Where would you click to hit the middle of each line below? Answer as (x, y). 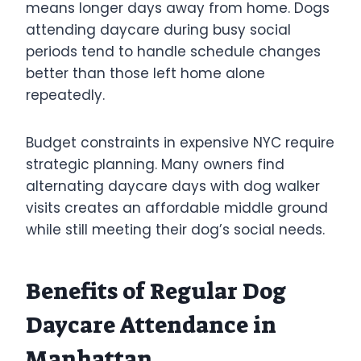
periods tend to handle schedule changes (173, 51)
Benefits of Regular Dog (156, 291)
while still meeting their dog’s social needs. (175, 229)
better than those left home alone (145, 73)
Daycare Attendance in (151, 325)
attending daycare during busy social (158, 29)
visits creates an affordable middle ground (177, 207)
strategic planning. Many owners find (155, 164)
